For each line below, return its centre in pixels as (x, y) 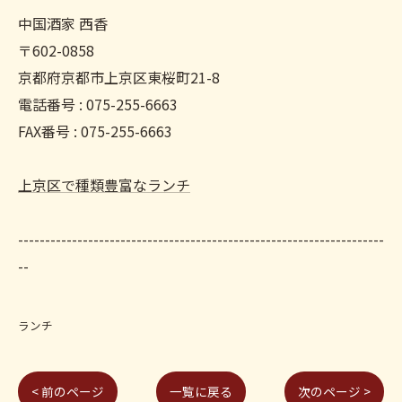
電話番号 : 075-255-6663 (98, 104)
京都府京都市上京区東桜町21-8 (119, 77)
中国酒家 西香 (63, 23)
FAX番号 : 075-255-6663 (95, 131)
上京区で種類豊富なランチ (104, 185)
